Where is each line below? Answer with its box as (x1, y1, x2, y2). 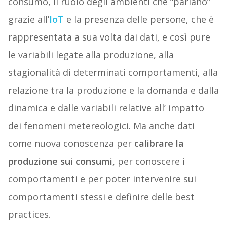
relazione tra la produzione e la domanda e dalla (8, 84, 219, 97)
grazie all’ (8, 13, 49, 26)
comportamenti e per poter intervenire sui (8, 173, 196, 185)
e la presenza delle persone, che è (63, 13, 214, 26)
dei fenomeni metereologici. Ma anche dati (8, 120, 195, 132)
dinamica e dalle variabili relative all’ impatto (8, 102, 204, 115)
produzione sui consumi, (8, 155, 115, 168)
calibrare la (134, 137, 184, 150)
